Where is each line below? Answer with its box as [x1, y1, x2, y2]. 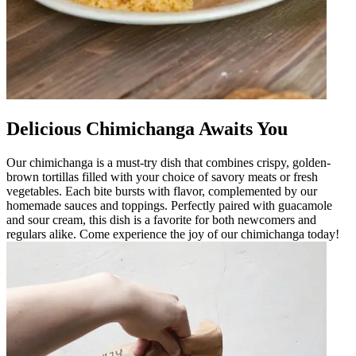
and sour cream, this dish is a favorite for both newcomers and [6, 212, 316, 226]
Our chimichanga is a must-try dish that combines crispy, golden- [6, 155, 331, 169]
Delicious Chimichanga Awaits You [6, 118, 288, 139]
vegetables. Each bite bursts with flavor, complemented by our [6, 184, 317, 198]
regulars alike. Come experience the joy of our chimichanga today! [6, 226, 339, 241]
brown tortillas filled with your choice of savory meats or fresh [6, 169, 318, 184]
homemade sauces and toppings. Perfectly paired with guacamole [6, 198, 332, 212]
